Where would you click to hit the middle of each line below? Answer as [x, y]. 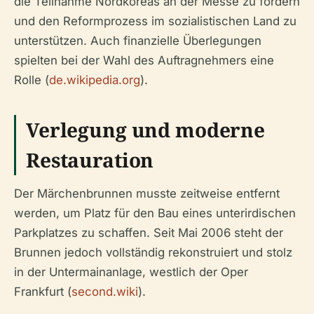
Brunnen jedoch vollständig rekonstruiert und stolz [153, 252]
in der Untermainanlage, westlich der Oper [131, 272]
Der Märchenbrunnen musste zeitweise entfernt [147, 193]
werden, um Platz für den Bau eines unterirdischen [155, 213]
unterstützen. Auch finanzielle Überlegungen [138, 41]
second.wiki [105, 292]
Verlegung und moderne [146, 130]
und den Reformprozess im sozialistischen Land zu [155, 21]
